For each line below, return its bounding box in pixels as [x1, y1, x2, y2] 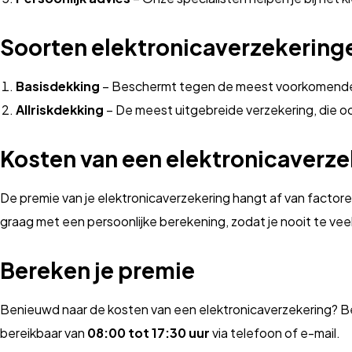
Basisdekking [16, 78, 100, 95]
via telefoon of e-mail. [210, 324, 340, 342]
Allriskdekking [16, 101, 104, 119]
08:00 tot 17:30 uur [87, 324, 210, 342]
